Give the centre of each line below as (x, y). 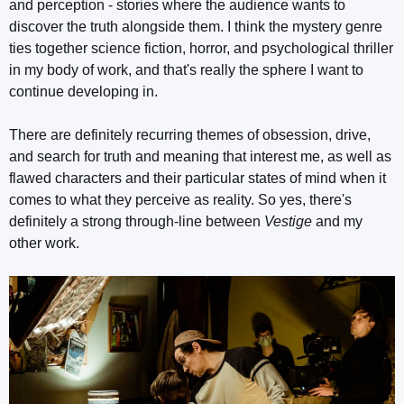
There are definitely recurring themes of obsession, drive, (190, 134)
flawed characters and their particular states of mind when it (197, 178)
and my (337, 221)
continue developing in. (83, 91)
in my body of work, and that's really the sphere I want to (186, 69)
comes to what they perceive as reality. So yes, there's (180, 199)
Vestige (288, 221)
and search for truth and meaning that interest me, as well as (200, 156)
